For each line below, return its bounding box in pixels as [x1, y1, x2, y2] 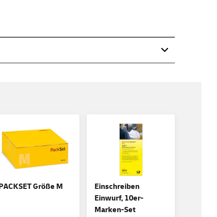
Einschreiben [94, 182, 139, 192]
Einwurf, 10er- [94, 193, 143, 203]
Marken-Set [94, 205, 136, 215]
